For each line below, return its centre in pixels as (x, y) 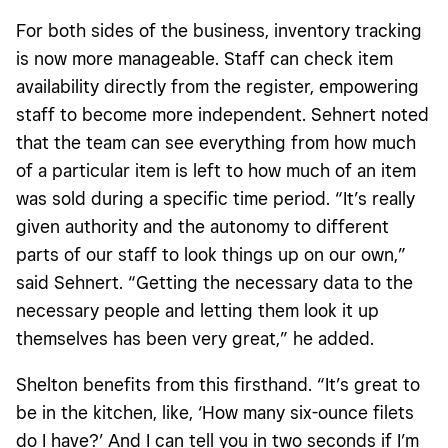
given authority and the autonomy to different (202, 227)
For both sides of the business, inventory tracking (219, 31)
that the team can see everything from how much (216, 143)
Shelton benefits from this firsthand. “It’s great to (218, 385)
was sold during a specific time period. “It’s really (215, 199)
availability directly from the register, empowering (217, 87)
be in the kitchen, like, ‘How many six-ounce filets (215, 413)
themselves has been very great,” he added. (195, 339)
